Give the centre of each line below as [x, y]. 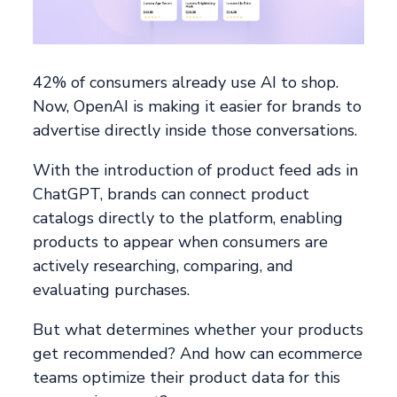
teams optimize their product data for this [187, 378]
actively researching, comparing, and [163, 266]
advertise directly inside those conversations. [195, 131]
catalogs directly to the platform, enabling [188, 218]
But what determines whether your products [198, 330]
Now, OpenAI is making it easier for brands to [198, 107]
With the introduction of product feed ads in [196, 171]
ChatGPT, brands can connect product [171, 195]
